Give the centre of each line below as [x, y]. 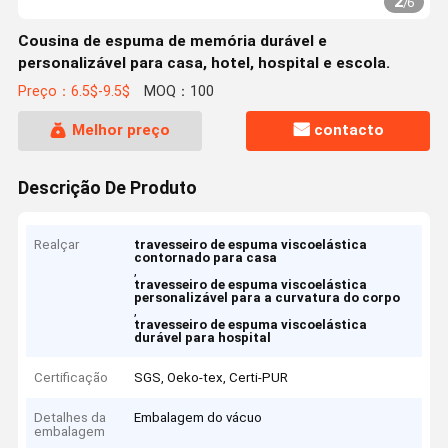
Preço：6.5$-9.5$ [73, 92]
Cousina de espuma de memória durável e [172, 41]
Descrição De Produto [107, 187]
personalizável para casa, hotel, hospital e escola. [203, 63]
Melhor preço [120, 130]
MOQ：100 [178, 92]
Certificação [71, 377]
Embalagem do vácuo [198, 418]
